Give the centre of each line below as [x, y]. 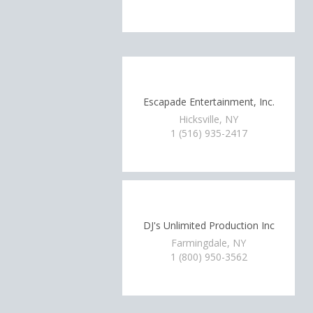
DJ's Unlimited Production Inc [209, 225]
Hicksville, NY [209, 119]
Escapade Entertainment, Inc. [209, 101]
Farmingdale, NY [209, 243]
